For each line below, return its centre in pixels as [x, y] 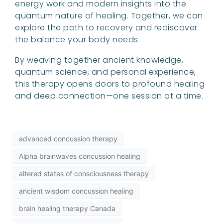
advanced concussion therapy [68, 138]
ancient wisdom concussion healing [76, 191]
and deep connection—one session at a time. [109, 96]
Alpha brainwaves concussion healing [80, 156]
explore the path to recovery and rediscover [106, 28]
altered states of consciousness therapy [84, 173]
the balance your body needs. [77, 40]
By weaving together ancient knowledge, [99, 60]
